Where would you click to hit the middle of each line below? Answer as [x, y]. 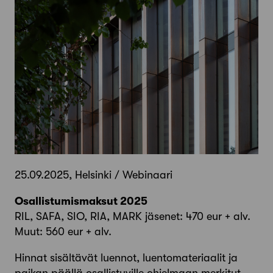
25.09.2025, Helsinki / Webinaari [94, 175]
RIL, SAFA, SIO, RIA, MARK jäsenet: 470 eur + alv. [133, 216]
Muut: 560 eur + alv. [63, 231]
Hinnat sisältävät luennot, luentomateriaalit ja [126, 257]
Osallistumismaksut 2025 [81, 201]
